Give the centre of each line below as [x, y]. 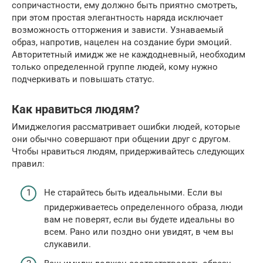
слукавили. [68, 244]
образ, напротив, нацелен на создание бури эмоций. [122, 43]
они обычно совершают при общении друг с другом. [121, 139]
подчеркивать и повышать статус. [83, 80]
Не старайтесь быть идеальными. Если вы [133, 192]
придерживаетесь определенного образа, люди [144, 207]
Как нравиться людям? [76, 109]
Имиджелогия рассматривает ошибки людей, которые [126, 127]
